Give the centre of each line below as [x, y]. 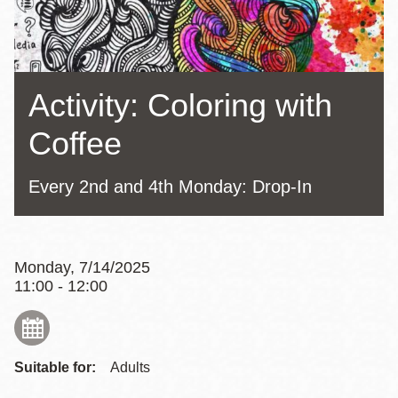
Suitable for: [55, 367]
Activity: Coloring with [180, 105]
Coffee [75, 143]
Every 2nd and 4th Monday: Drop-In [170, 187]
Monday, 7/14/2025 [82, 267]
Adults [130, 367]
